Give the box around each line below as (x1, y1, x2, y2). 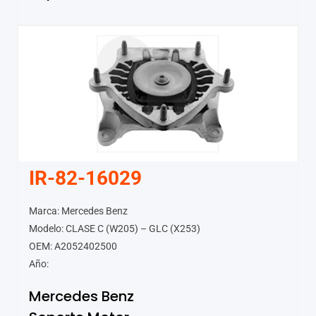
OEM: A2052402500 (29, 240, 117, 252)
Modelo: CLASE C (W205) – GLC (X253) (29, 222, 200, 234)
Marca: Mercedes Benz (29, 205, 128, 217)
